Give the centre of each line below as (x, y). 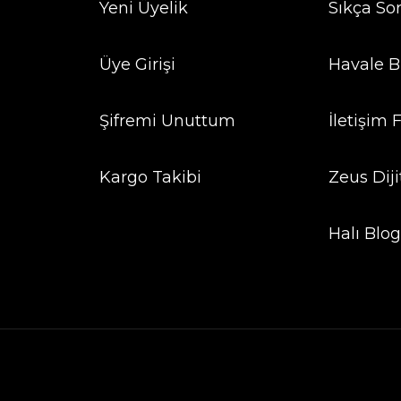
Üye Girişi (137, 64)
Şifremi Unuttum (167, 121)
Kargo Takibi (150, 177)
